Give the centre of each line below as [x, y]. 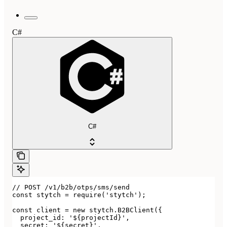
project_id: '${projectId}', [71, 217]
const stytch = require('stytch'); [79, 195]
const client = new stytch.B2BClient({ [87, 210]
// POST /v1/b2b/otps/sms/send [71, 187]
